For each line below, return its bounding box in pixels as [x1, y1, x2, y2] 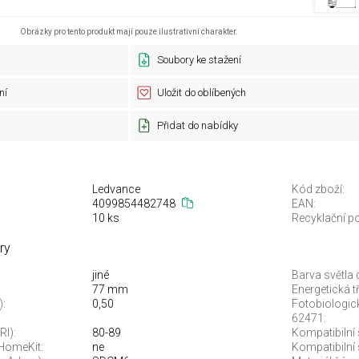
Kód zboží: [292, 183, 345, 196]
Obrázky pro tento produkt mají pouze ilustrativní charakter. [20, 27, 238, 36]
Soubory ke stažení [156, 54, 241, 66]
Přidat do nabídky [156, 119, 238, 131]
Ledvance [91, 183, 140, 196]
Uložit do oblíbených [156, 87, 246, 99]
